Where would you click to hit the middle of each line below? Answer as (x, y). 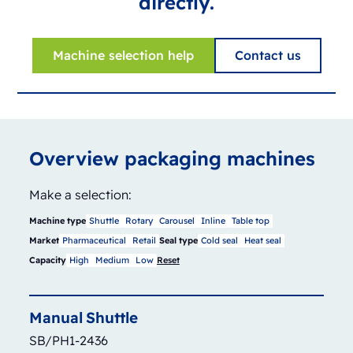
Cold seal (219, 240)
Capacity (47, 260)
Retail (144, 240)
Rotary (139, 221)
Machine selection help (123, 55)
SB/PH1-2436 (68, 340)
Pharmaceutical (94, 240)
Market (44, 240)
